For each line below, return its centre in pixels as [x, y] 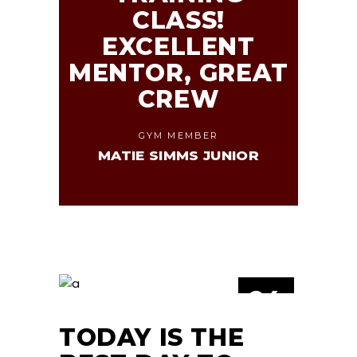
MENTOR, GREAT [178, 73]
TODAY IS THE [152, 338]
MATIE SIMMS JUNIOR [178, 155]
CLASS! [178, 20]
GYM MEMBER [178, 135]
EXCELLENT [178, 46]
